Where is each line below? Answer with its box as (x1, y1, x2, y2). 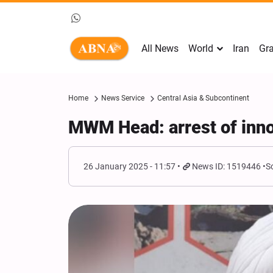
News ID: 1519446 (192, 161, 261, 171)
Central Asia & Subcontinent (157, 94, 249, 102)
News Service (101, 94, 144, 102)
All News (141, 43, 179, 54)
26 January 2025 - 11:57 (83, 161, 175, 171)
